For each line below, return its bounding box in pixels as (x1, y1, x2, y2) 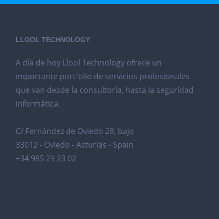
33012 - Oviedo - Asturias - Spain (16, 139, 133, 150)
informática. (16, 98, 60, 109)
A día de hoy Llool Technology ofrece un (16, 57, 162, 68)
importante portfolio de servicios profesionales (16, 71, 190, 82)
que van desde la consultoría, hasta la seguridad (16, 85, 194, 95)
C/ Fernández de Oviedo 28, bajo (16, 126, 134, 136)
